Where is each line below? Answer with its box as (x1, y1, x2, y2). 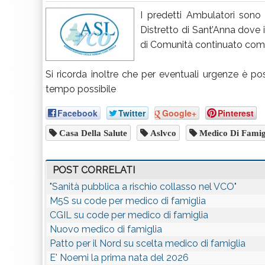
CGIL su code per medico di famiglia (50, 209, 208, 221)
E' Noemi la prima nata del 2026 (50, 252, 189, 263)
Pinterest (218, 107, 254, 119)
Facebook (57, 107, 98, 119)
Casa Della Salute (57, 128, 127, 137)
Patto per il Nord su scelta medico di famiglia (50, 238, 245, 249)
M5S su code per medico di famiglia (50, 195, 206, 206)
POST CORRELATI (53, 164, 135, 176)
